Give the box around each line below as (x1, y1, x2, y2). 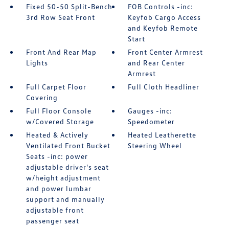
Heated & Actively (26, 130, 88, 139)
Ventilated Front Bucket (26, 141, 110, 150)
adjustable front (26, 205, 84, 214)
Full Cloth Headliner (128, 82, 200, 91)
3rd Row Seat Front (26, 13, 95, 21)
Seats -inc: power (26, 152, 88, 161)
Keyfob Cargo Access (128, 13, 201, 21)
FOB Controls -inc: (128, 2, 194, 11)
